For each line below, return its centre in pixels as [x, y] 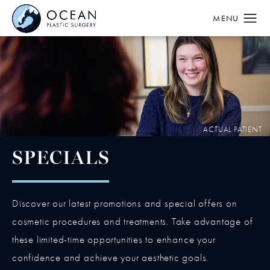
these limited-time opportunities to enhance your [114, 240]
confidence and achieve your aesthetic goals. [111, 258]
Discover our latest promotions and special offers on [125, 204]
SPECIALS [61, 160]
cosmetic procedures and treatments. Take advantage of [133, 222]
